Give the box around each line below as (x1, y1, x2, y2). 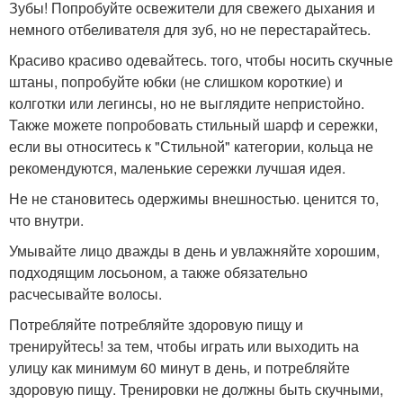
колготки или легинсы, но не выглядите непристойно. (9, 93, 364, 113)
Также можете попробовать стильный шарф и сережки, (9, 114, 378, 135)
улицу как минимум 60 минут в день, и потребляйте (9, 357, 350, 378)
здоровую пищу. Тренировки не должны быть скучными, (9, 379, 383, 399)
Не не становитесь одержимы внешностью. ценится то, (9, 188, 379, 209)
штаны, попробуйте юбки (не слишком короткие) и (9, 71, 343, 92)
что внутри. (9, 210, 84, 230)
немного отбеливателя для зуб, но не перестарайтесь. (9, 19, 371, 40)
